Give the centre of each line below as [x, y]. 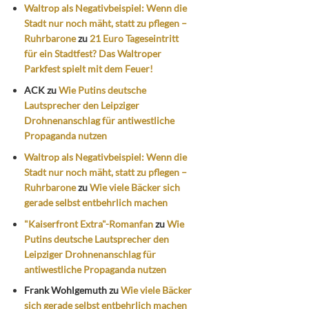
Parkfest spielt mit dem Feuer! [89, 69]
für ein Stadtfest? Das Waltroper [93, 54]
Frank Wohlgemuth [66, 290]
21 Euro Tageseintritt [134, 39]
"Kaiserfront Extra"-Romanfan [89, 223]
